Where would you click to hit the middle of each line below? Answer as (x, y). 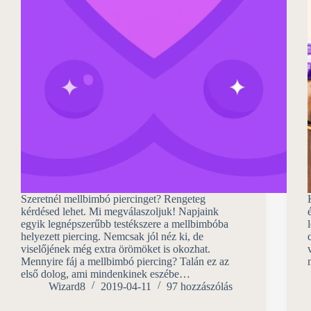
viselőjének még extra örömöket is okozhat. (116, 249)
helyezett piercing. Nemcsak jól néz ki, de (112, 236)
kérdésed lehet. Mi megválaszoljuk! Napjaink (120, 211)
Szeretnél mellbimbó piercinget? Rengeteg (113, 199)
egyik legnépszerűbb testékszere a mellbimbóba (125, 224)
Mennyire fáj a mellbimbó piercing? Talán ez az (125, 261)
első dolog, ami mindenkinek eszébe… (106, 274)
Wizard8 (67, 286)
